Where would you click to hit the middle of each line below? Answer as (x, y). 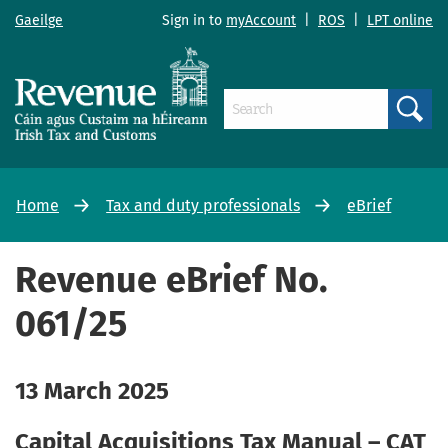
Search (421, 135)
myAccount (261, 21)
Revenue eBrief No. (171, 280)
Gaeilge (39, 21)
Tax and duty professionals (203, 205)
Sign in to (194, 21)
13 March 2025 (92, 391)
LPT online (400, 21)
